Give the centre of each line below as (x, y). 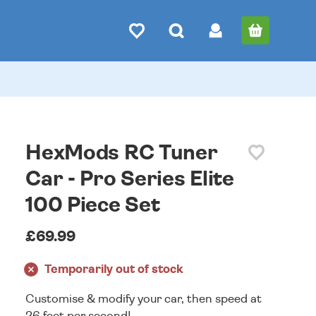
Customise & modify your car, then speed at (144, 299)
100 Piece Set (93, 205)
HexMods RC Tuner (122, 153)
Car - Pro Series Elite (130, 179)
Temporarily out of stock (114, 269)
